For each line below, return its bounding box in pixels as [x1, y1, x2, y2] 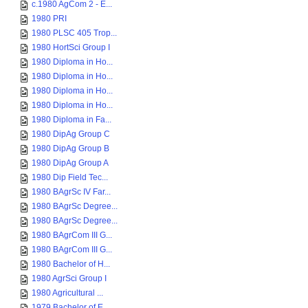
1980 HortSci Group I [32, 43, 110, 52]
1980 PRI [32, 14, 67, 23]
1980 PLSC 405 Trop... [32, 28, 117, 38]
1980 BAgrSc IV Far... [32, 187, 111, 197]
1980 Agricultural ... [32, 288, 103, 298]
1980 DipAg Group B [32, 144, 109, 153]
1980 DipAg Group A [32, 158, 109, 168]
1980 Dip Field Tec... [32, 173, 108, 182]
